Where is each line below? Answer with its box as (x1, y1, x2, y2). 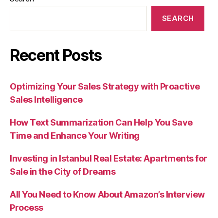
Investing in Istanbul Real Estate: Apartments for (10, 153, 207, 164)
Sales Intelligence (10, 94, 83, 105)
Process (10, 202, 43, 213)
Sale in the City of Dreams (10, 166, 116, 177)
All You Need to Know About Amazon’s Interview (10, 189, 205, 200)
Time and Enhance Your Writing (10, 130, 140, 141)
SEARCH (162, 14, 194, 23)
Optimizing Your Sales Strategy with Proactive (10, 81, 200, 92)
